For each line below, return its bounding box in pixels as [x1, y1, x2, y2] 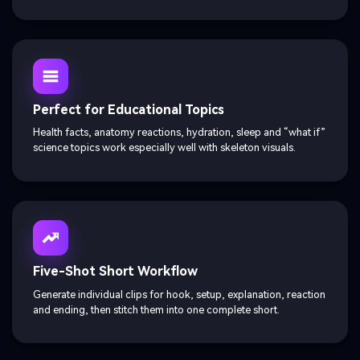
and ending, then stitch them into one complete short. [33, 303, 280, 316]
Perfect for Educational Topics [33, 101, 224, 117]
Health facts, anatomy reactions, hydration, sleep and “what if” [33, 126, 325, 139]
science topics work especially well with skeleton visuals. [33, 141, 296, 154]
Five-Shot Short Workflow [33, 264, 198, 280]
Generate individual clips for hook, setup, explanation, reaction [33, 288, 325, 301]
